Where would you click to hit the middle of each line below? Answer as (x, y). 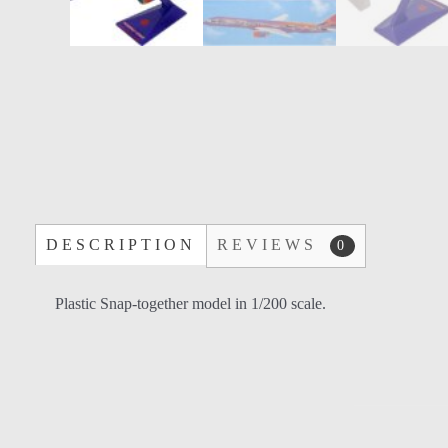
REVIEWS (271, 245)
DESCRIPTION (121, 245)
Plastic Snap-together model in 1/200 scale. (190, 304)
